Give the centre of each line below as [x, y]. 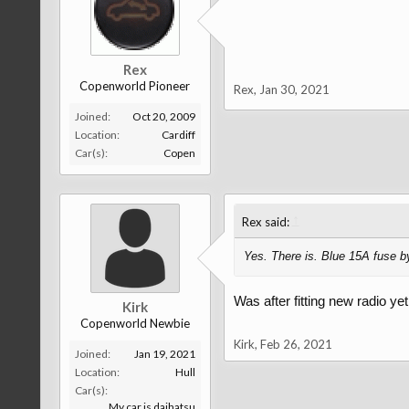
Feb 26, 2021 [296, 344]
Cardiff [178, 135]
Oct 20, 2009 [163, 116]
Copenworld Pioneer [135, 86]
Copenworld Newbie [135, 323]
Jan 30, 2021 [294, 89]
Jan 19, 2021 [164, 354]
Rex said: [267, 222]
